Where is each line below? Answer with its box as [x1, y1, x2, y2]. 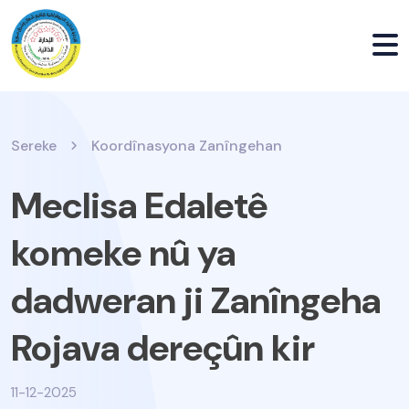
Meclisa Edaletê [11, 181, 267, 229]
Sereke [11, 136, 57, 155]
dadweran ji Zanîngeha [11, 276, 381, 324]
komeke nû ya [11, 228, 236, 277]
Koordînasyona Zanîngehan [91, 136, 282, 155]
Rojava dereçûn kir [11, 323, 315, 372]
